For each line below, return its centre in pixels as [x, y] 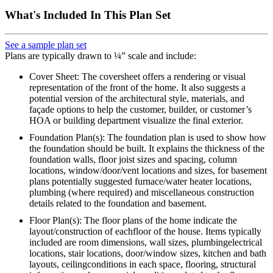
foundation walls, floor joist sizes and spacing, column [133, 159]
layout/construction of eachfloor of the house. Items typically [145, 231]
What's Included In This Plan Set [88, 15]
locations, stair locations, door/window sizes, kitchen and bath [148, 253]
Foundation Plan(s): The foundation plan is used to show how [148, 137]
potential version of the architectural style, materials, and [137, 98]
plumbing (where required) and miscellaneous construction [142, 192]
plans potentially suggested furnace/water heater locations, [140, 181]
